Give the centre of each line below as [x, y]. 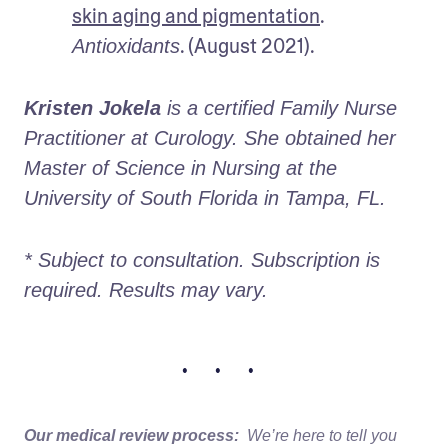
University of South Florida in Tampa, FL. [205, 197]
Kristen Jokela [92, 107]
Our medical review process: [131, 435]
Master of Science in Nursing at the [180, 167]
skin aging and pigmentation [196, 15]
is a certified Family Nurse [279, 107]
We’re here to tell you [322, 435]
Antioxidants [126, 45]
